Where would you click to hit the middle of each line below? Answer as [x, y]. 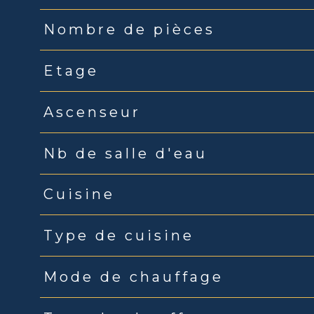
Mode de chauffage [133, 277]
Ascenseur [92, 112]
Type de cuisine [118, 236]
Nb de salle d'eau [125, 153]
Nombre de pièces [129, 30]
